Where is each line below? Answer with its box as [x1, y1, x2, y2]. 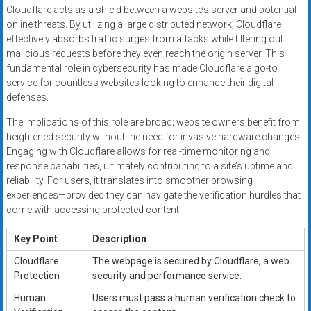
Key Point [13, 233, 58, 244]
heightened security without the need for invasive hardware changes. [6, 131, 302, 142]
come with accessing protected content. [6, 203, 181, 215]
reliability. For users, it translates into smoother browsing [6, 174, 253, 186]
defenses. [6, 91, 49, 103]
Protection [13, 269, 60, 281]
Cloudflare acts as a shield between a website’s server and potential [6, 3, 296, 15]
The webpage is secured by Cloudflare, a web [92, 255, 289, 267]
